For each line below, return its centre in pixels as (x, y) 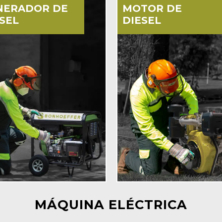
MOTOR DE (152, 9)
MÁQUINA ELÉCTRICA (111, 205)
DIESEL (141, 21)
